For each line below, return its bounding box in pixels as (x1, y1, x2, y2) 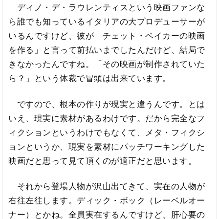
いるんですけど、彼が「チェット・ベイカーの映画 (8, 30, 205, 41)
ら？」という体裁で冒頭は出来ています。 (8, 73, 171, 83)
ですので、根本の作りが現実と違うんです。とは (8, 99, 205, 109)
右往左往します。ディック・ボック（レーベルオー (8, 196, 205, 206)
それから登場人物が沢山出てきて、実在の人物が (8, 181, 205, 192)
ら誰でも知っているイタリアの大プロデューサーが (8, 16, 205, 26)
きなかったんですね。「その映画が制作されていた (8, 59, 205, 69)
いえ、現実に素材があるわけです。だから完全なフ (8, 113, 205, 123)
